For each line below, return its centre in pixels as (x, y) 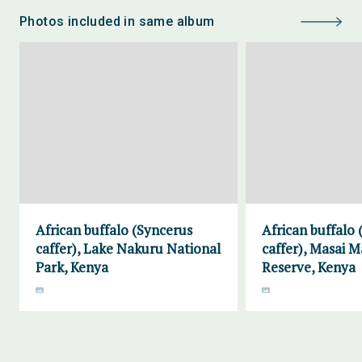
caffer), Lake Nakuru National (128, 248)
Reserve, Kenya (309, 267)
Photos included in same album (117, 21)
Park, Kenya (72, 267)
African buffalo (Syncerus (114, 230)
